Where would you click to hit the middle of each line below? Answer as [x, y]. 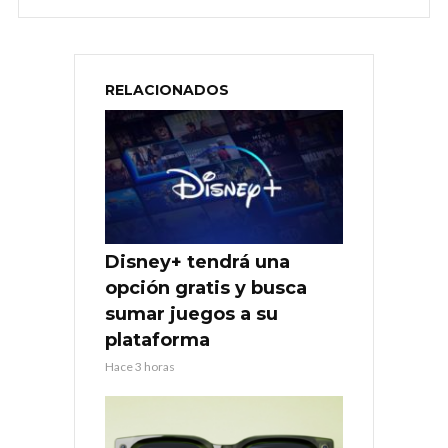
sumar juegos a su [191, 313]
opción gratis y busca [206, 287]
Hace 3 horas [140, 366]
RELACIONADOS [167, 89]
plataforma [157, 339]
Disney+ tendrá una [197, 261]
